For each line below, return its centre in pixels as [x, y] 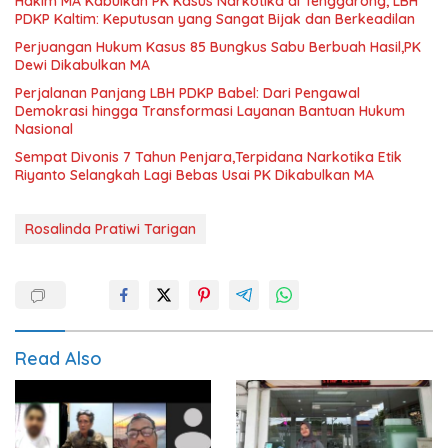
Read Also [58, 358]
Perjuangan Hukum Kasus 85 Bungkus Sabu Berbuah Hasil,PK [218, 46]
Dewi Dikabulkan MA [82, 64]
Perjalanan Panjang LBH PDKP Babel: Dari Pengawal [187, 92]
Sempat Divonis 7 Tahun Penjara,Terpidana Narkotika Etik [208, 156]
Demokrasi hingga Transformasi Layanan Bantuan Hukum [210, 110]
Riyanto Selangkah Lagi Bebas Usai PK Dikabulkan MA [194, 174]
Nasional [44, 128]
